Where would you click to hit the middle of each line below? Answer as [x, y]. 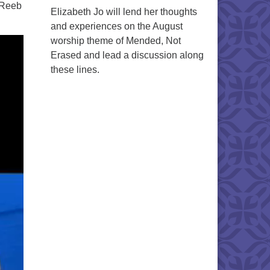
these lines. [75, 70]
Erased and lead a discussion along [127, 55]
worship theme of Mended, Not [115, 41]
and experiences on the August [116, 26]
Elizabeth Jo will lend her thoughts [124, 12]
